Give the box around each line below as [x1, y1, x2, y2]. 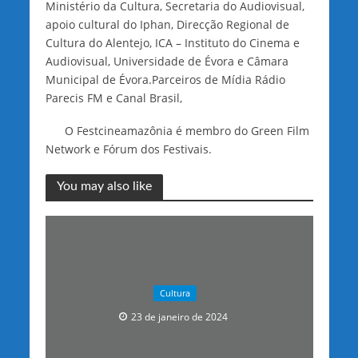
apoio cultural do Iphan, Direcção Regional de [45, 17, 289, 33]
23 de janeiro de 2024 [131, 310, 228, 323]
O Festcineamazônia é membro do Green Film [45, 123, 309, 139]
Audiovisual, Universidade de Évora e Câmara [45, 54, 288, 70]
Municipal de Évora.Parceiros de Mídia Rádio [45, 72, 285, 88]
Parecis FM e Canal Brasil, [45, 90, 182, 106]
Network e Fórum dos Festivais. [45, 141, 212, 157]
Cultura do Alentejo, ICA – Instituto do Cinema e [45, 35, 300, 51]
